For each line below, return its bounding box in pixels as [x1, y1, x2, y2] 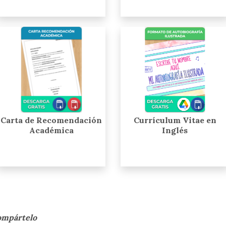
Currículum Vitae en [133, 115, 216, 125]
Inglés [162, 125, 188, 135]
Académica [29, 125, 74, 135]
